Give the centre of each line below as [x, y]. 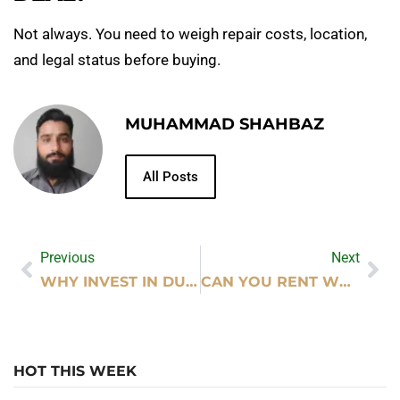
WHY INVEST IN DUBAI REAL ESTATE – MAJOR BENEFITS [192, 281]
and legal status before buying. [117, 60]
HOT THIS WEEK [75, 371]
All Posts [171, 177]
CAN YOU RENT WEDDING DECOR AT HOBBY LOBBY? [345, 281]
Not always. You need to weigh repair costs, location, [190, 34]
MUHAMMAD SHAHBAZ [225, 125]
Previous [67, 257]
